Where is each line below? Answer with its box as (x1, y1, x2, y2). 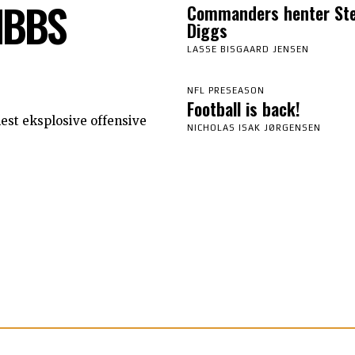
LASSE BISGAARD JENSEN (187, 44, 309, 54)
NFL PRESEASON (187, 85, 265, 95)
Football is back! (187, 95, 305, 121)
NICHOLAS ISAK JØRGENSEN (187, 122, 321, 132)
